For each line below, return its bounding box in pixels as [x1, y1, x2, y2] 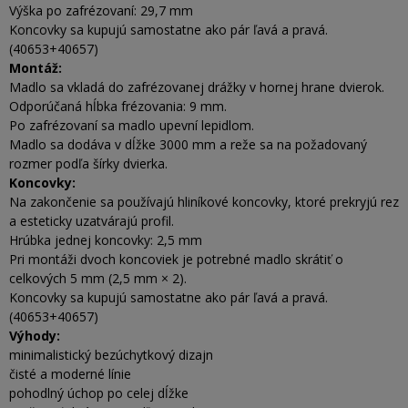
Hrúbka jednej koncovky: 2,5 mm [9, 231, 202, 249]
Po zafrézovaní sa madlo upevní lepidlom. [9, 117, 254, 134]
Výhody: [9, 327, 60, 344]
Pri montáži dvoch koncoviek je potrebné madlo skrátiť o [9, 250, 343, 268]
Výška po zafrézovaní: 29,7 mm [9, 2, 193, 19]
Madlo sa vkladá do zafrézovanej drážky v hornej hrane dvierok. [9, 78, 384, 96]
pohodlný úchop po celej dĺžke [9, 384, 189, 402]
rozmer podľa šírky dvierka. [9, 155, 168, 172]
